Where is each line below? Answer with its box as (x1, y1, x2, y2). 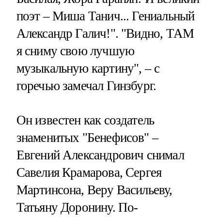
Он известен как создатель (16, 113, 155, 128)
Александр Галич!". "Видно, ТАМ (16, 26, 194, 41)
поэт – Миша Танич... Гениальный (16, 8, 195, 23)
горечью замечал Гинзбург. (16, 78, 156, 93)
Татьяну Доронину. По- (16, 200, 138, 215)
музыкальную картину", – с (16, 61, 160, 76)
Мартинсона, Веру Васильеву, (16, 183, 172, 198)
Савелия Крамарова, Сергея (16, 165, 162, 180)
